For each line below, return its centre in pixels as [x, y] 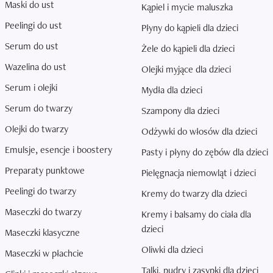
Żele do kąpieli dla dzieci [188, 49]
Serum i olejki [31, 88]
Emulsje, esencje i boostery [58, 150]
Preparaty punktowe [45, 171]
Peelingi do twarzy [41, 191]
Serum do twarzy [39, 108]
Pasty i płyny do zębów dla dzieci [205, 152]
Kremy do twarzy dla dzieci [194, 194]
